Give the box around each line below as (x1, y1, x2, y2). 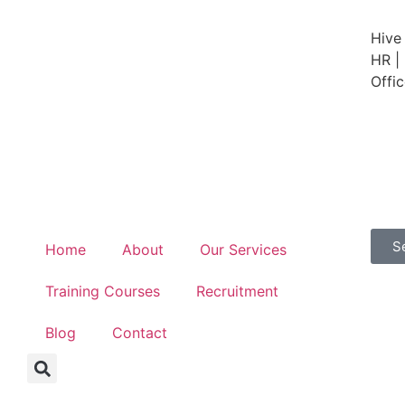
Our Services (200, 240, 287, 259)
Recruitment (196, 282, 278, 300)
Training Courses (45, 282, 160, 300)
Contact (112, 324, 167, 342)
